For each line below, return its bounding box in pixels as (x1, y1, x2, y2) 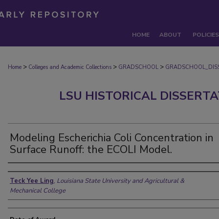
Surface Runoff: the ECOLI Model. (10, 142, 172, 157)
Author (8, 166, 40, 179)
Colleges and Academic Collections (28, 64, 111, 71)
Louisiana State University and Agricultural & (57, 176, 184, 185)
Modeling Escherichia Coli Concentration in (10, 131, 214, 145)
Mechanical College (10, 186, 66, 195)
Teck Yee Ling (10, 176, 54, 185)
